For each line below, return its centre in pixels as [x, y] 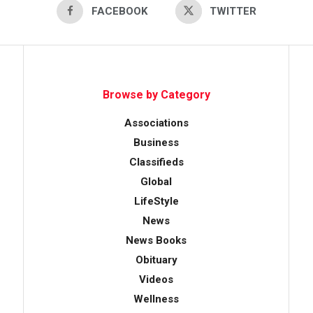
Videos [156, 279]
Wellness [156, 299]
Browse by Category [156, 94]
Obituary [156, 260]
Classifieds [156, 162]
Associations [156, 123]
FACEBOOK [119, 11]
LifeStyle [156, 201]
